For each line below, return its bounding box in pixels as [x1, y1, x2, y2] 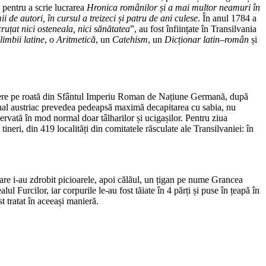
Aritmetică [56, 34, 96, 45]
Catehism [112, 34, 148, 45]
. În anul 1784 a [198, 12, 256, 23]
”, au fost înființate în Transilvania [130, 23, 256, 34]
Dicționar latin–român [164, 34, 249, 45]
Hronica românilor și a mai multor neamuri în [87, 2, 260, 12]
